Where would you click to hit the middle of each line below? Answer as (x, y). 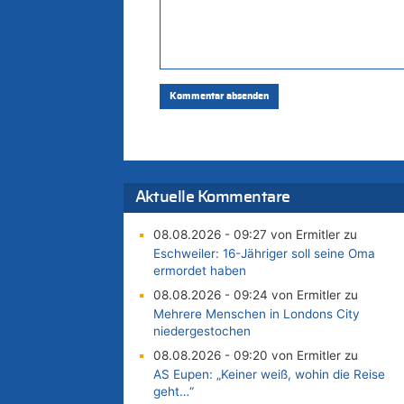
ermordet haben (199, 271)
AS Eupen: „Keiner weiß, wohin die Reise (269, 375)
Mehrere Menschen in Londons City (256, 314)
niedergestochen (202, 331)
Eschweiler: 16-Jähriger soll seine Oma (264, 254)
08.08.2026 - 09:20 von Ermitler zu (255, 356)
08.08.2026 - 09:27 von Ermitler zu (255, 235)
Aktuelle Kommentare (212, 197)
